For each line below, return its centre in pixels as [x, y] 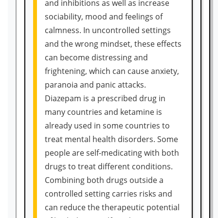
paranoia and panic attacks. [95, 85]
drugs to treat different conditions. [109, 166]
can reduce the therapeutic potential [112, 207]
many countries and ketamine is [103, 112]
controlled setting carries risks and [109, 194]
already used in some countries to [107, 126]
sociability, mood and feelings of [104, 17]
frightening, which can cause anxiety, [112, 71]
